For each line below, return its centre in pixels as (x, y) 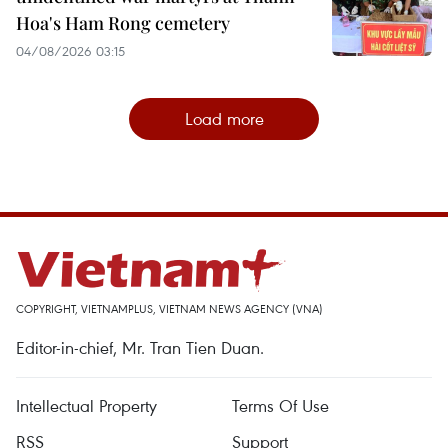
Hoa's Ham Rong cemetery (123, 23)
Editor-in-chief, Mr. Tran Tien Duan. (140, 347)
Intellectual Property (86, 405)
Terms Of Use (280, 405)
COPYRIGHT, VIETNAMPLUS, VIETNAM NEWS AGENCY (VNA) (169, 308)
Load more (224, 118)
